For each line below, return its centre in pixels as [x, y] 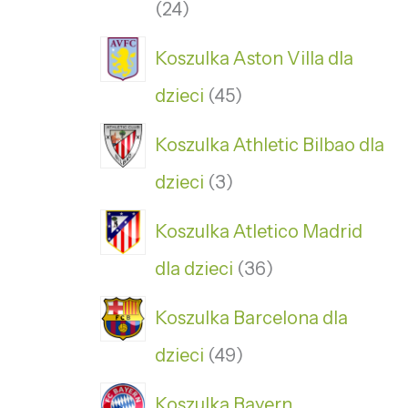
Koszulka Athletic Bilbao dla [270, 144]
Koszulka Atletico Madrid [259, 231]
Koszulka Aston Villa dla [254, 58]
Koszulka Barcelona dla [251, 317]
